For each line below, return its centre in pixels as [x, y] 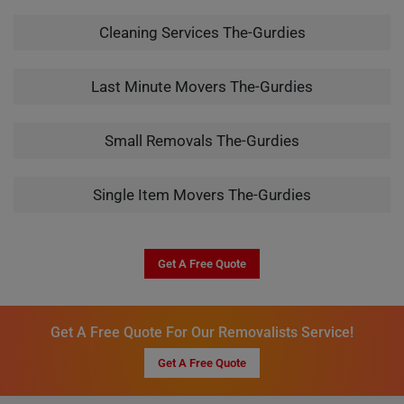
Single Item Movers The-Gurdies [202, 195]
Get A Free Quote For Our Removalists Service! [202, 332]
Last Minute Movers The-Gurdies [202, 87]
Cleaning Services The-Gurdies [202, 32]
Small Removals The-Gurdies [202, 141]
